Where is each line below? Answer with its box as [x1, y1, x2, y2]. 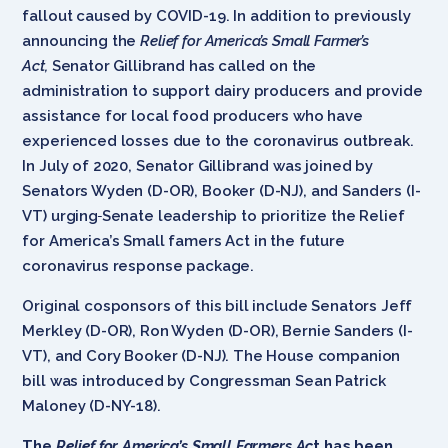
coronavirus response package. [22, 256, 255, 275]
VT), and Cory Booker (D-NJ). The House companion [22, 346, 401, 365]
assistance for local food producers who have [22, 106, 363, 125]
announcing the [22, 31, 141, 50]
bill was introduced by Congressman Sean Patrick [22, 371, 386, 390]
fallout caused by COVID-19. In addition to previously [22, 6, 411, 25]
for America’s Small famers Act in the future [22, 231, 345, 250]
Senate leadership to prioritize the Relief [101, 206, 405, 225]
